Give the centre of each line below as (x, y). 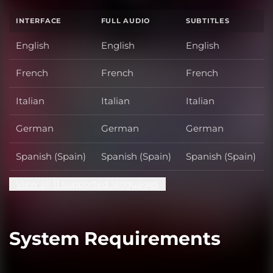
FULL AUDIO (126, 21)
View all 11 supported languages (87, 184)
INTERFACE (39, 21)
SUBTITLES (207, 21)
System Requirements (115, 239)
